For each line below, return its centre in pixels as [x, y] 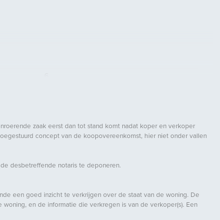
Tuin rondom [66, 210]
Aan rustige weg [72, 194]
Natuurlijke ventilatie [80, 137]
